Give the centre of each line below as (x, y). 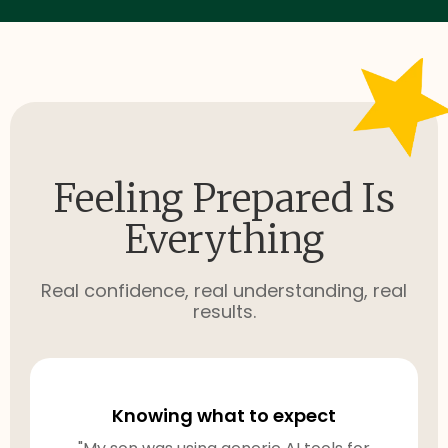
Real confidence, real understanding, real (224, 291)
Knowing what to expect (224, 416)
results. (224, 312)
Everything (224, 240)
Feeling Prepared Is (224, 199)
